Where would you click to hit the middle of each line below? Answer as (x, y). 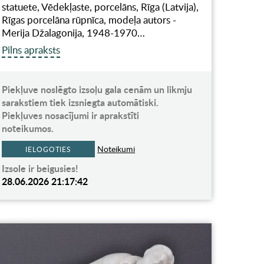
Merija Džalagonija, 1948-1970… (74, 33)
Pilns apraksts (31, 50)
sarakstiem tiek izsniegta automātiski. (80, 103)
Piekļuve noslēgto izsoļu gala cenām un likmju (97, 90)
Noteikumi (116, 149)
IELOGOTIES (49, 149)
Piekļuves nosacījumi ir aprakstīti (71, 115)
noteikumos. (28, 128)
